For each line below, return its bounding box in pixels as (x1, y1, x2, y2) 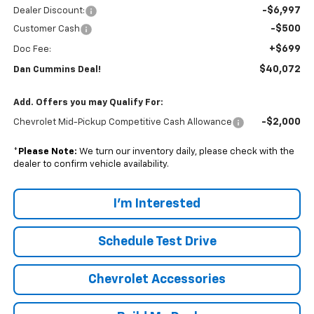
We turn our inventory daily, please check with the (76, 147, 294, 157)
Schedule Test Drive (97, 235, 217, 249)
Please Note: (18, 147, 77, 157)
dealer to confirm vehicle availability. (13, 160, 169, 170)
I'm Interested (114, 198, 200, 211)
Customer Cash (13, 25, 80, 34)
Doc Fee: (13, 45, 51, 55)
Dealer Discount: (13, 6, 85, 16)
